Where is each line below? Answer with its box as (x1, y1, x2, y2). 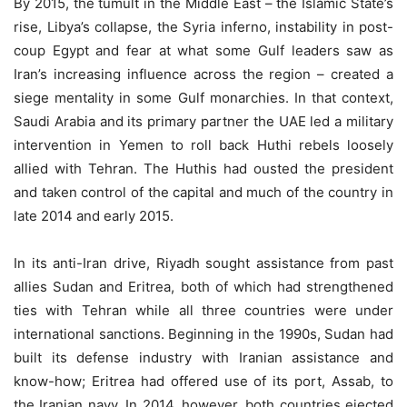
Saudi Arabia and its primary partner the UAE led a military (14, 113, 393, 130)
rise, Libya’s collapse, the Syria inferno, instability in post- (14, 18, 393, 35)
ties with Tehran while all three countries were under (14, 302, 393, 319)
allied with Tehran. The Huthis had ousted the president (14, 160, 393, 177)
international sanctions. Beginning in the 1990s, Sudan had (14, 325, 393, 342)
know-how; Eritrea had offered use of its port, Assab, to (14, 372, 393, 390)
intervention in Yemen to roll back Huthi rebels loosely (14, 136, 393, 154)
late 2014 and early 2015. (14, 207, 174, 224)
